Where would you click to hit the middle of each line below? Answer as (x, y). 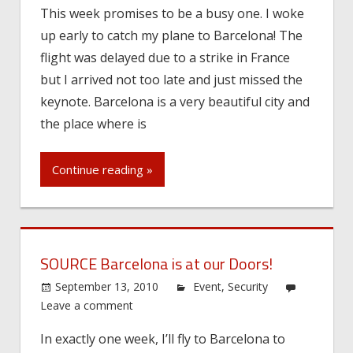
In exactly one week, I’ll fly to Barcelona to (163, 338)
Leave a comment (87, 305)
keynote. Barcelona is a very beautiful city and (175, 101)
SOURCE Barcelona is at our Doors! (156, 263)
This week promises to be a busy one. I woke (172, 13)
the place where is (93, 123)
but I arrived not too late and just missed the (171, 79)
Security (248, 286)
